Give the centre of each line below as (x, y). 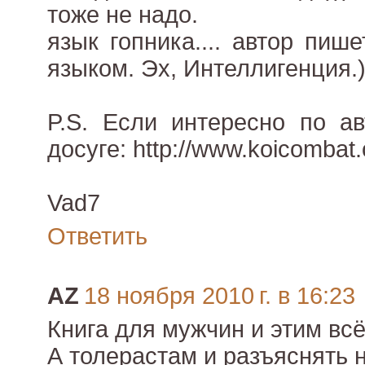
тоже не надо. (123, 15)
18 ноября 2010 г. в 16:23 (220, 296)
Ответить (97, 237)
